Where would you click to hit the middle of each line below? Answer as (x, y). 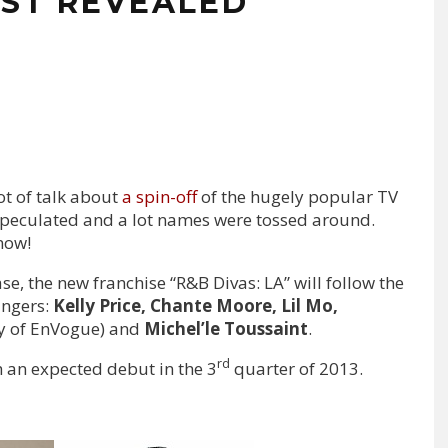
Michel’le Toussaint (224, 328)
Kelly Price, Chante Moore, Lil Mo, (195, 305)
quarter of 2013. (296, 368)
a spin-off (161, 196)
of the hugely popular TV (299, 196)
